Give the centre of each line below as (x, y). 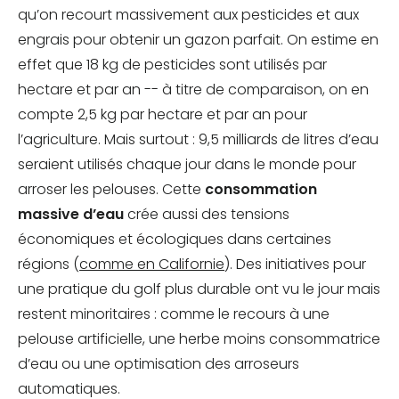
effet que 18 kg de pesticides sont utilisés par (172, 65)
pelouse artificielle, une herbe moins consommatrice (199, 339)
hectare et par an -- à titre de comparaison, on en (193, 90)
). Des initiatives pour (295, 265)
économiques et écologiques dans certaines (175, 240)
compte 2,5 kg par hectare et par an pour (163, 115)
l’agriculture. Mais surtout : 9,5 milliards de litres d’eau (198, 140)
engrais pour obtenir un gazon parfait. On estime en (198, 40)
